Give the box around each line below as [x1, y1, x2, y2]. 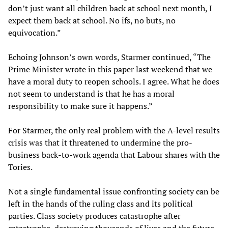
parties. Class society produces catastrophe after [8, 210, 181, 221]
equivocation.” [8, 26, 61, 38]
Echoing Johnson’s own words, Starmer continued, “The [8, 51, 211, 63]
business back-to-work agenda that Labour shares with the [8, 149, 220, 160]
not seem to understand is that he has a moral [8, 88, 175, 99]
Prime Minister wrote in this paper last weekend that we [8, 63, 212, 75]
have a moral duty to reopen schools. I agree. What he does [8, 75, 219, 87]
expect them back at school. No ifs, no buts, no [8, 14, 176, 26]
